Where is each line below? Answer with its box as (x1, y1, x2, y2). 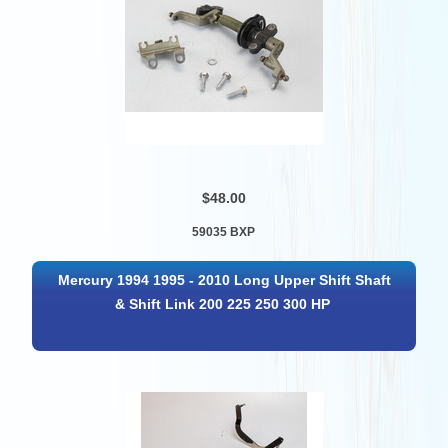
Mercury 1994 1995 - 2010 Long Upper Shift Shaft (58, 272, 392, 288)
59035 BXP (192, 225, 256, 240)
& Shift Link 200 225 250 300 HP (115, 296, 331, 312)
